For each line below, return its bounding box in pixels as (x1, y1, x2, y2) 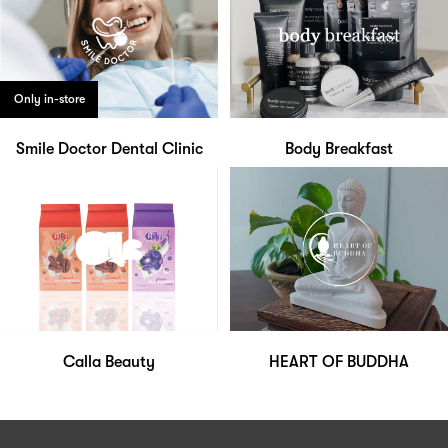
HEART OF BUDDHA (269, 352, 409, 371)
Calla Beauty (63, 352, 155, 371)
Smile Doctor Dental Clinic (15, 140, 203, 159)
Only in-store (13, 92, 85, 107)
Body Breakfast (285, 140, 393, 159)
